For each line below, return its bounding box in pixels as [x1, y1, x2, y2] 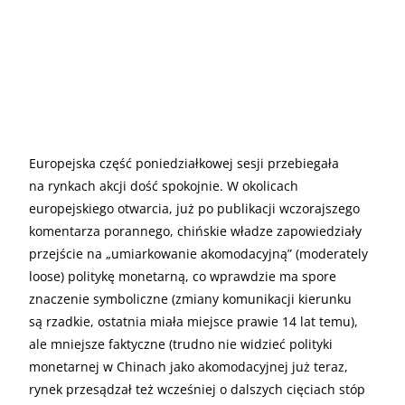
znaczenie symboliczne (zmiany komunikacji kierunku [29, 289, 352, 307]
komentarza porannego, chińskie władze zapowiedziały [29, 221, 362, 240]
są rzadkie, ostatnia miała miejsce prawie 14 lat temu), [29, 312, 358, 330]
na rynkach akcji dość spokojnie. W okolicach [29, 176, 298, 194]
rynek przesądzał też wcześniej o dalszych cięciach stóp [29, 380, 365, 398]
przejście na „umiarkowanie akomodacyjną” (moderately [29, 244, 368, 262]
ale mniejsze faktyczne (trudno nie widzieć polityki [29, 334, 333, 353]
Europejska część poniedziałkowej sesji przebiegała [29, 154, 339, 172]
